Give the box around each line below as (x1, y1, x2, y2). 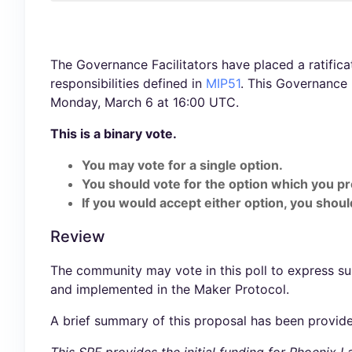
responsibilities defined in (50, 75, 206, 91)
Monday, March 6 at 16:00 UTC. (50, 94, 239, 110)
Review (50, 227, 105, 246)
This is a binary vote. (50, 126, 177, 141)
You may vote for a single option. (82, 157, 283, 173)
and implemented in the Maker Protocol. (50, 281, 289, 297)
